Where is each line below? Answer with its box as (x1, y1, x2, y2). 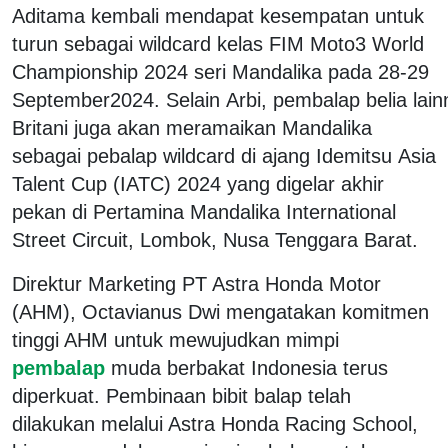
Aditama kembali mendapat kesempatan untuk (12, 4, 424, 27)
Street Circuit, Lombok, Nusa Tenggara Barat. (12, 228, 418, 251)
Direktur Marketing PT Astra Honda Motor (12, 272, 381, 295)
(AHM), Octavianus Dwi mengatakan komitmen (12, 300, 429, 323)
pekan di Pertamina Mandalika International (12, 200, 396, 223)
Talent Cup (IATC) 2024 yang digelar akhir (12, 172, 384, 195)
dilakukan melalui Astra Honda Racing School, (12, 412, 418, 435)
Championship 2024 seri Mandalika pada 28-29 (12, 60, 429, 83)
